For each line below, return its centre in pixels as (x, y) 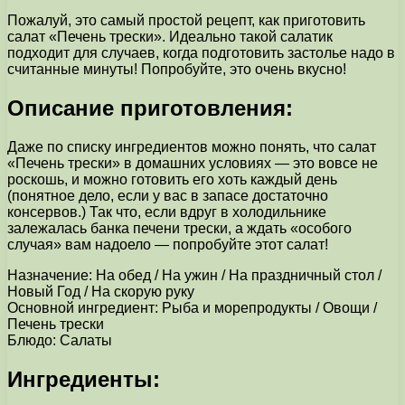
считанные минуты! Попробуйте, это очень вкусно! (177, 69)
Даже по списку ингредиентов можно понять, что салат (192, 146)
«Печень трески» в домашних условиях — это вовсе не (193, 163)
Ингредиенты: (84, 379)
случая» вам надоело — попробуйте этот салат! (168, 244)
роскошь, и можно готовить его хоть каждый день (172, 179)
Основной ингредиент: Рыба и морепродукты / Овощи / (192, 307)
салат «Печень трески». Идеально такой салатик (170, 36)
